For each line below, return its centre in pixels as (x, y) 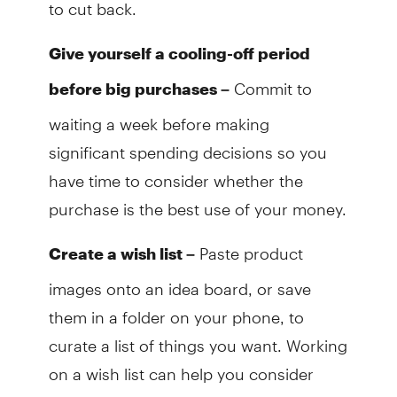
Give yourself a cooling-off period (179, 54)
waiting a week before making (159, 117)
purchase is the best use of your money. (197, 202)
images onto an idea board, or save (179, 282)
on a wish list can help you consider (181, 367)
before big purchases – (139, 89)
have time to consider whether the (175, 174)
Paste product (249, 246)
